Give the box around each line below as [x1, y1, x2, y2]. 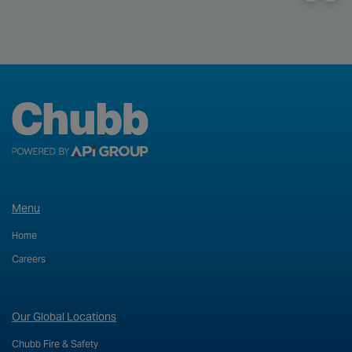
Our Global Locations [12, 309, 116, 324]
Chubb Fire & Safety [12, 337, 98, 350]
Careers [12, 252, 46, 265]
